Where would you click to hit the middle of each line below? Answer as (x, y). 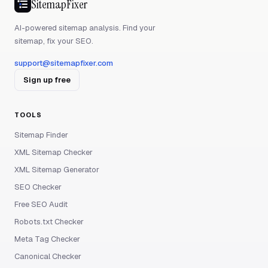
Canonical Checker (48, 256)
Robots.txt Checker (49, 222)
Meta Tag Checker (47, 239)
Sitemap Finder (41, 135)
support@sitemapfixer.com (64, 63)
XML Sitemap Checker (54, 152)
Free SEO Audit (41, 204)
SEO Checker (38, 187)
